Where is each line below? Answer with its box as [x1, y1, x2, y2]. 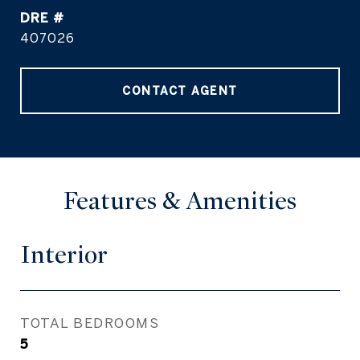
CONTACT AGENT [122, 84, 238, 97]
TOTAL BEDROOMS [20, 315, 159, 330]
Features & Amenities [63, 186, 297, 216]
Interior [20, 239, 108, 270]
